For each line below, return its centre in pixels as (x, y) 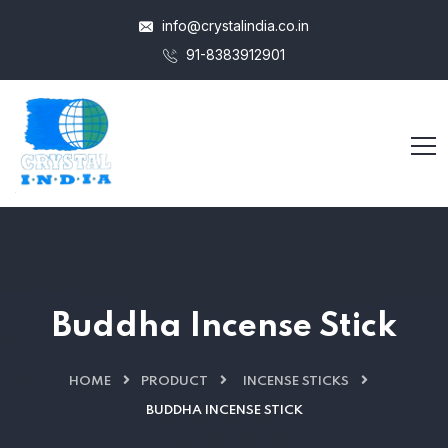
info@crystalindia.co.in (233, 25)
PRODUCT (174, 382)
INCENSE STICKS (296, 382)
